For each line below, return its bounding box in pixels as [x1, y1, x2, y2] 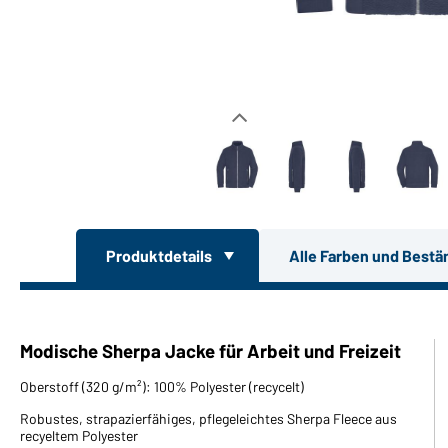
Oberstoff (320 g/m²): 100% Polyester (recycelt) [20, 377, 304, 395]
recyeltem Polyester [20, 426, 138, 444]
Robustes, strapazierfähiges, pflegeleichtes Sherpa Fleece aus [20, 409, 397, 427]
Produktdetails [105, 245, 215, 265]
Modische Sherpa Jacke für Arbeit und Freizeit [20, 338, 401, 362]
